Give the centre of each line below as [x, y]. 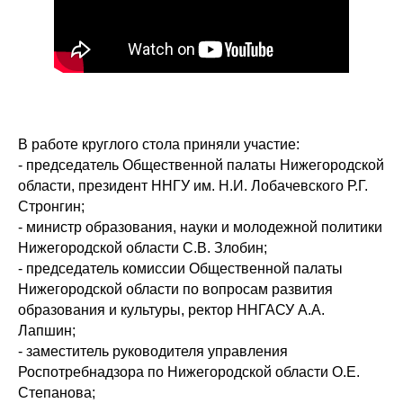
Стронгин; [51, 206]
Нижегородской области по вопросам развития [175, 289]
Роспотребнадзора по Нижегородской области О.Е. [189, 372]
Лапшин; [47, 331]
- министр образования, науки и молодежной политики [200, 227]
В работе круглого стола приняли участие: [159, 144]
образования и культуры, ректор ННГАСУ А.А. [171, 310]
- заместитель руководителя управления [153, 351]
